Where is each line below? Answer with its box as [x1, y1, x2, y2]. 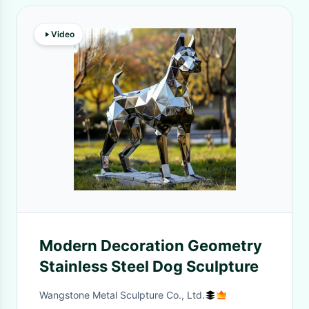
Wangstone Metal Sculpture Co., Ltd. [39, 289, 205, 301]
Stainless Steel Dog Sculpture [39, 257, 259, 275]
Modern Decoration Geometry [39, 237, 262, 255]
